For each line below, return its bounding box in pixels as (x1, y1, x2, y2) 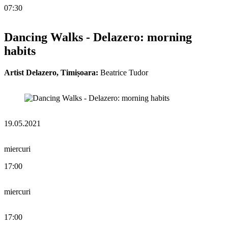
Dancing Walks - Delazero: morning (4, 31, 192, 44)
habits (4, 44, 36, 58)
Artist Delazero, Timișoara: (4, 68, 98, 77)
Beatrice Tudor (98, 68, 148, 77)
